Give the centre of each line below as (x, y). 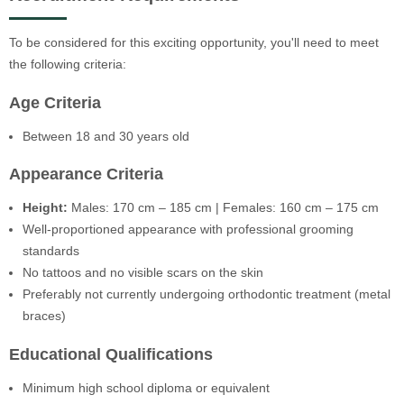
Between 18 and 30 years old (106, 136)
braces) (44, 316)
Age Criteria (55, 102)
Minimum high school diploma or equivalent (146, 387)
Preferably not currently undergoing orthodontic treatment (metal (207, 294)
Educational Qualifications (111, 354)
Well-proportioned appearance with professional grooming (188, 230)
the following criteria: (68, 64)
